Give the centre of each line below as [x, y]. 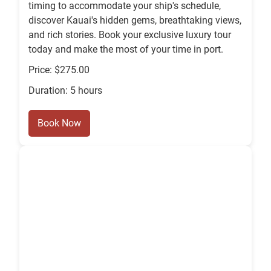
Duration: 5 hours [65, 91]
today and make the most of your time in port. [126, 50]
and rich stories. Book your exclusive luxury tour [130, 35]
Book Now [59, 123]
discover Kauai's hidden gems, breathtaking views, [135, 21]
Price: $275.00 [59, 70]
